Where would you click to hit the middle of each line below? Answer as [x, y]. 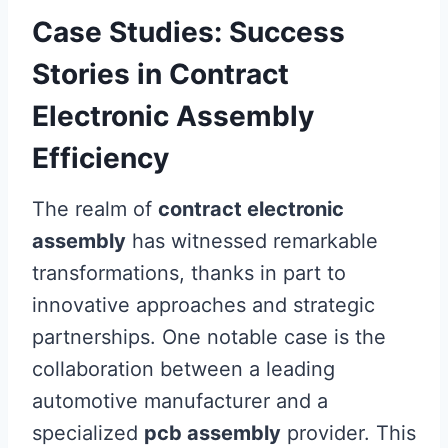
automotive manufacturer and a [180, 401]
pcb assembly [212, 433]
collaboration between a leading [183, 369]
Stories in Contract [160, 74]
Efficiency [100, 158]
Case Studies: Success [188, 32]
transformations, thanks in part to [189, 273]
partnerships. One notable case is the [209, 337]
